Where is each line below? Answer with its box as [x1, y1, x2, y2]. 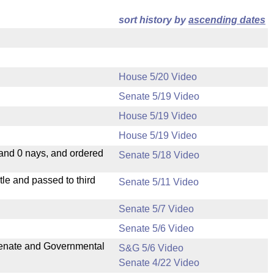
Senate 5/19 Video [119, 91, 199, 102]
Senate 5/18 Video [119, 150, 199, 160]
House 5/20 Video [119, 72, 197, 82]
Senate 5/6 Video [119, 223, 194, 234]
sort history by [119, 15, 188, 25]
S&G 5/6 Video [119, 243, 183, 253]
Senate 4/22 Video [119, 257, 199, 268]
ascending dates [188, 15, 265, 25]
